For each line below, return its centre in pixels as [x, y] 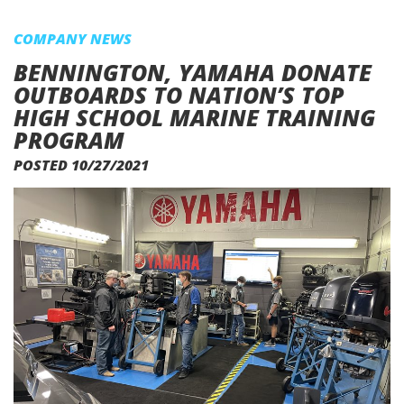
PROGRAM [69, 140]
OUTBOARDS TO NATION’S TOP [179, 95]
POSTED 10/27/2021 [81, 165]
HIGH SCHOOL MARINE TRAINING [194, 117]
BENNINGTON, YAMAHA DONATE [193, 72]
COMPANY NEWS [73, 39]
